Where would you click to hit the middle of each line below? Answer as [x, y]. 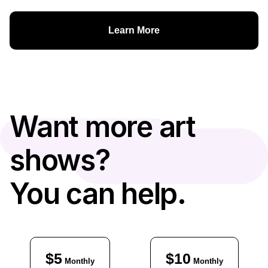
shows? [60, 160]
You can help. [98, 194]
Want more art [103, 127]
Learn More [134, 31]
